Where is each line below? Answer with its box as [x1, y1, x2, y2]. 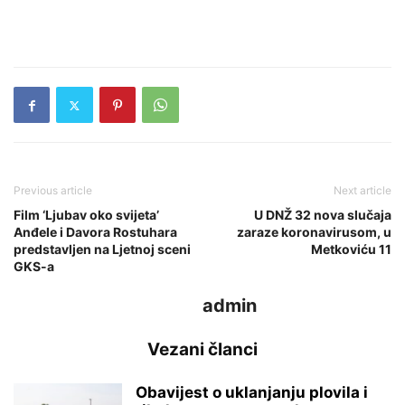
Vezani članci [147, 339, 258, 360]
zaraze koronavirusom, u [237, 224, 391, 240]
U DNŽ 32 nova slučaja [254, 207, 391, 222]
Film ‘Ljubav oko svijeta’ [14, 207, 159, 222]
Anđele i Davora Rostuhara [14, 224, 177, 240]
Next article [334, 184, 391, 197]
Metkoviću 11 [311, 241, 391, 257]
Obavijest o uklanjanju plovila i [136, 383, 368, 401]
